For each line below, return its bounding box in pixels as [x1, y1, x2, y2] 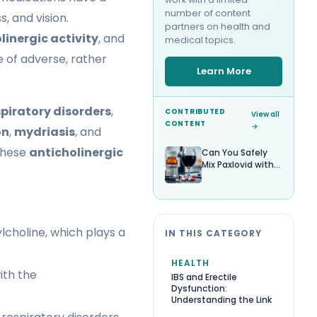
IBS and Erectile [171, 270, 237, 283]
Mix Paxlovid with [202, 158, 274, 171]
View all [251, 108, 280, 120]
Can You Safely [202, 146, 267, 158]
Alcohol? [202, 170, 238, 183]
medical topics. [165, 33, 236, 46]
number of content [165, 6, 250, 19]
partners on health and [165, 20, 270, 33]
